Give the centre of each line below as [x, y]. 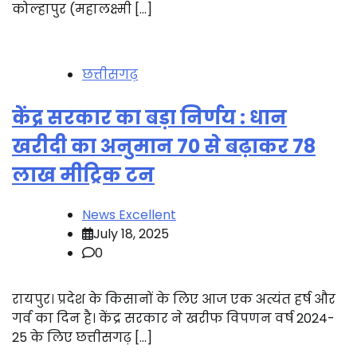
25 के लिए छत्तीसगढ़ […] [82, 337]
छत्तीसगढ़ [110, 74]
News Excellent [129, 214]
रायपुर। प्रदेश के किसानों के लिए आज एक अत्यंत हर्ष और [174, 299]
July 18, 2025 [131, 233]
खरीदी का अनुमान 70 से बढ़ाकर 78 [164, 146]
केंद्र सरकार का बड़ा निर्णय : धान [149, 117]
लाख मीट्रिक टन [83, 175]
